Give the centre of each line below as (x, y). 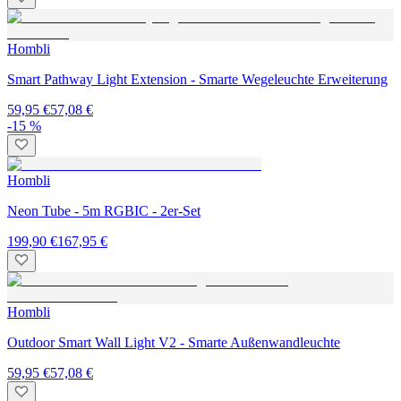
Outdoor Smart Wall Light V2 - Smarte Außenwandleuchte (174, 343)
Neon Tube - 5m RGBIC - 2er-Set (104, 211)
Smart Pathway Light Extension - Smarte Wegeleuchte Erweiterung (197, 80)
